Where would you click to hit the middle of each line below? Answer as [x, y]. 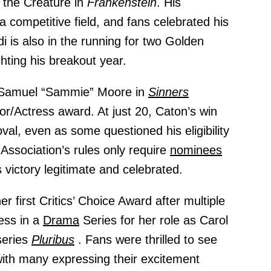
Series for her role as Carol [154, 220]
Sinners [168, 92]
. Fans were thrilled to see [148, 240]
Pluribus [53, 240]
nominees [196, 150]
